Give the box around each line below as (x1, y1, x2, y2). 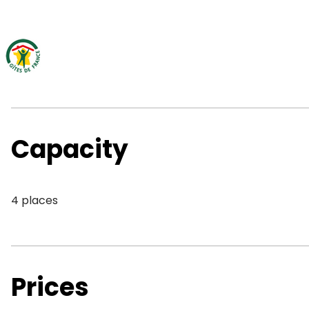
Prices (11, 270, 89, 305)
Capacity (11, 132, 128, 167)
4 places (11, 192, 58, 208)
